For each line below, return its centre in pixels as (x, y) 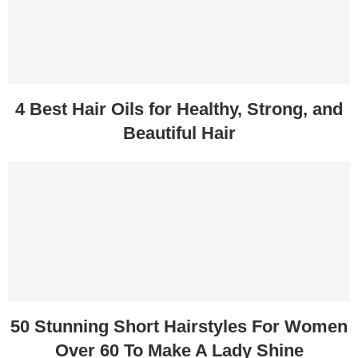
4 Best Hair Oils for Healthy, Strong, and (179, 109)
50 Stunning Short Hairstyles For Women (179, 327)
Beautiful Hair (179, 133)
